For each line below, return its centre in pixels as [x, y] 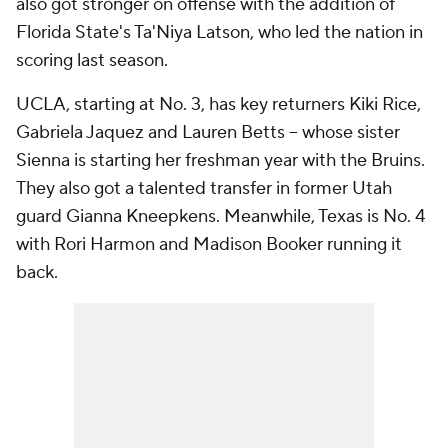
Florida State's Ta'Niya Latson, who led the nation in [219, 32]
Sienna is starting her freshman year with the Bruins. [220, 160]
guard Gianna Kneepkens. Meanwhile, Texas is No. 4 [220, 216]
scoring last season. [92, 60]
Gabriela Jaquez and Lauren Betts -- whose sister [208, 132]
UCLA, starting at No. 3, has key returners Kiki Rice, [218, 104]
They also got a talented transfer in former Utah [204, 188]
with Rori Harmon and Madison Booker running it [209, 244]
